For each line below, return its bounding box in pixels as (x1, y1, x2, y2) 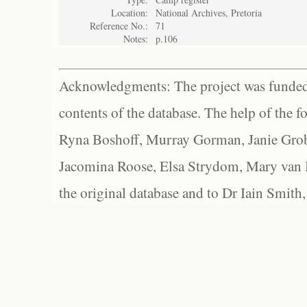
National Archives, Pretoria (156, 6, 262, 19)
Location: (111, 6, 148, 19)
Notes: (123, 32, 148, 45)
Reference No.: (90, 19, 148, 32)
